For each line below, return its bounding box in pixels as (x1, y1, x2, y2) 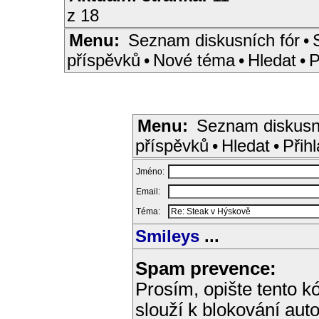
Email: (136, 187, 162, 197)
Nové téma (153, 51, 235, 70)
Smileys (135, 226, 199, 246)
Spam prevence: (135, 258, 276, 278)
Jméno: (136, 167, 167, 177)
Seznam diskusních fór (128, 31, 300, 50)
